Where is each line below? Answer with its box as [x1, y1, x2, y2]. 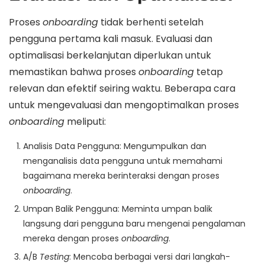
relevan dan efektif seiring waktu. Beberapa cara [9, 81, 235, 95]
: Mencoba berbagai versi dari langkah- [69, 250, 230, 263]
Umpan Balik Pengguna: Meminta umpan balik [23, 202, 212, 215]
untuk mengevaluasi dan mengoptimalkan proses [9, 98, 239, 112]
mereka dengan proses [23, 232, 121, 244]
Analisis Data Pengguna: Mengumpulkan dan [23, 140, 206, 152]
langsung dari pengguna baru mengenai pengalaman [23, 217, 245, 230]
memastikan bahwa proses [9, 64, 138, 79]
